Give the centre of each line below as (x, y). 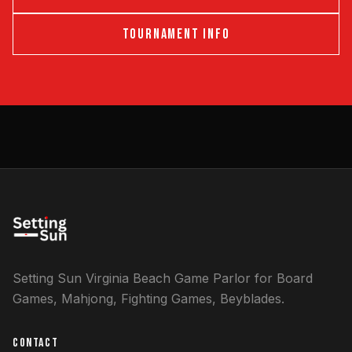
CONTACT (36, 343)
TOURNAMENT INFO (176, 34)
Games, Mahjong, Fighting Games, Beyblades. (148, 299)
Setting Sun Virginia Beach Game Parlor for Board (163, 278)
